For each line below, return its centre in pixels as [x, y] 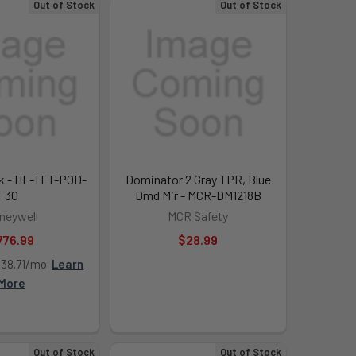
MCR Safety [198, 216]
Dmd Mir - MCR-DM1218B [198, 195]
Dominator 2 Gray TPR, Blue [198, 180]
